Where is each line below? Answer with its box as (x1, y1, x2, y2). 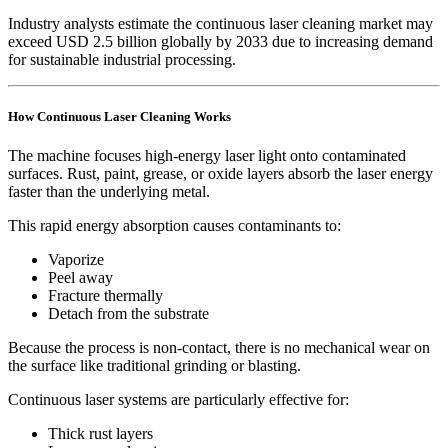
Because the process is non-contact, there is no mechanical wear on (8, 338, 430, 356)
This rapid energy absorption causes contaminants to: (8, 216, 341, 234)
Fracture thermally (48, 286, 163, 304)
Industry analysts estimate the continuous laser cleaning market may (8, 14, 433, 32)
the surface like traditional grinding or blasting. (8, 356, 301, 374)
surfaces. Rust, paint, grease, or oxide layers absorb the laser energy (8, 164, 433, 182)
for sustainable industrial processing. (8, 50, 236, 68)
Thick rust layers (48, 424, 153, 442)
